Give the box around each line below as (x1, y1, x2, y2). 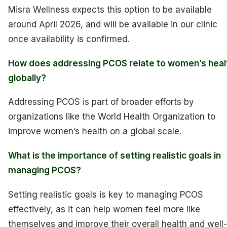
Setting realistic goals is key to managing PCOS (8, 189, 203, 200)
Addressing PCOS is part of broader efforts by (8, 97, 194, 107)
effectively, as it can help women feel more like (8, 204, 200, 214)
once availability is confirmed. (8, 33, 129, 44)
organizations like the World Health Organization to (8, 111, 215, 122)
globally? (8, 72, 46, 83)
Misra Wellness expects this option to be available (8, 4, 212, 15)
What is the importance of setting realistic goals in (8, 150, 221, 161)
